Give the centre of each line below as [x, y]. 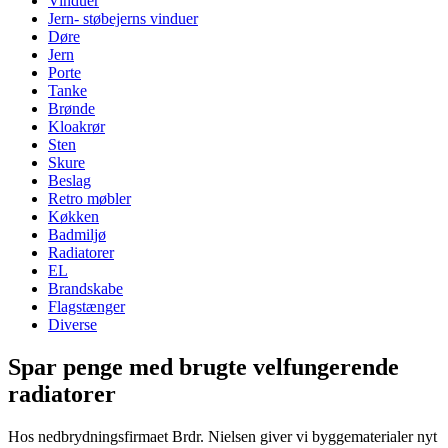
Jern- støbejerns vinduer [123, 19]
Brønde [71, 109]
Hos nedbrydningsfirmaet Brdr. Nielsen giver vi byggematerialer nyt [222, 437]
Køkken [73, 217]
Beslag [69, 181]
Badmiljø [77, 235]
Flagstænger [86, 307]
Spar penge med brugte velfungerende [203, 367]
